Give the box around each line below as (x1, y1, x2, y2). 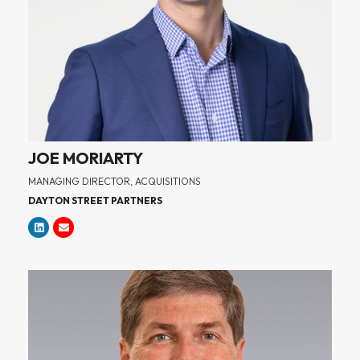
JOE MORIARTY (28, 148, 143, 169)
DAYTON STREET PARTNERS (28, 194, 162, 207)
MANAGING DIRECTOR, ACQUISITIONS (28, 175, 201, 188)
